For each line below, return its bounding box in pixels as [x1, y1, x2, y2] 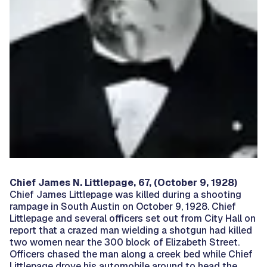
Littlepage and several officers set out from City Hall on [10, 212, 256, 225]
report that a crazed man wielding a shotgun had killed [10, 223, 252, 237]
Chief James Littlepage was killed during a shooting [10, 188, 241, 201]
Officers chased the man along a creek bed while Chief [10, 247, 253, 260]
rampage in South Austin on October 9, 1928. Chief [10, 200, 236, 213]
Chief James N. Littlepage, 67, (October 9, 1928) [10, 176, 237, 189]
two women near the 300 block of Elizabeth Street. [10, 235, 240, 249]
